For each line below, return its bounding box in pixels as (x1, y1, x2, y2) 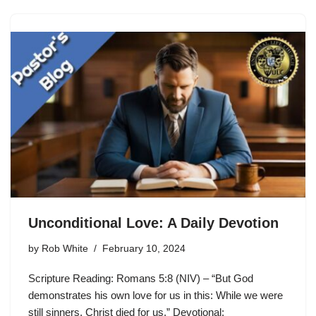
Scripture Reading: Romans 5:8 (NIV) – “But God (28, 272, 253, 284)
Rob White (42, 243, 88, 254)
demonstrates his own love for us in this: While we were (28, 289, 283, 301)
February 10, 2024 (102, 243, 186, 254)
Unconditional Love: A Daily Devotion (28, 215, 279, 231)
